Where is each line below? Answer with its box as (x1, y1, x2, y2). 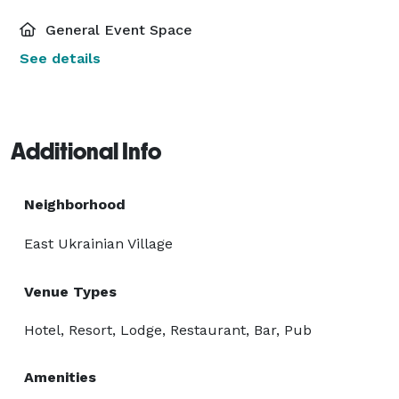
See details (20, 49, 101, 67)
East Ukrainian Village (24, 234, 173, 252)
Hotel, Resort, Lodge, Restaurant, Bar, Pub (24, 321, 312, 338)
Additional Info (11, 137, 161, 165)
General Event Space (41, 20, 192, 38)
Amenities (24, 368, 96, 386)
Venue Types (24, 282, 117, 300)
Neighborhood (24, 195, 126, 213)
